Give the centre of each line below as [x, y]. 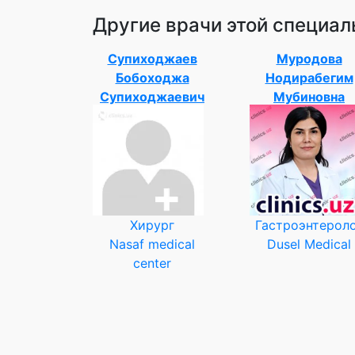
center [152, 263]
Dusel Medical [309, 244]
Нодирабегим [309, 78]
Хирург [152, 225]
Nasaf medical [152, 244]
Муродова [309, 59]
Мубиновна [309, 97]
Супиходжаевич [152, 97]
